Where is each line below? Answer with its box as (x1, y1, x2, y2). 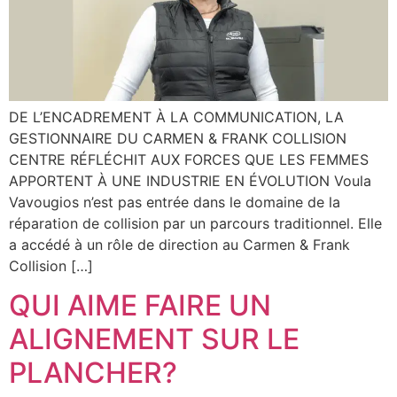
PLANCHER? (9, 355, 177, 391)
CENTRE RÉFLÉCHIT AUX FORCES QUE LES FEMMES (9, 150, 369, 168)
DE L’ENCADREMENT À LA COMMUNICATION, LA (9, 107, 344, 126)
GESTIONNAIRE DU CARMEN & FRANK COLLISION (9, 128, 346, 147)
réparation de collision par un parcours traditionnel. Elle (9, 214, 382, 232)
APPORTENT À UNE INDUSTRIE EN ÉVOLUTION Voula (9, 171, 371, 190)
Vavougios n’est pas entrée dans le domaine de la (9, 192, 340, 211)
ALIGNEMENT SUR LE (9, 322, 300, 357)
